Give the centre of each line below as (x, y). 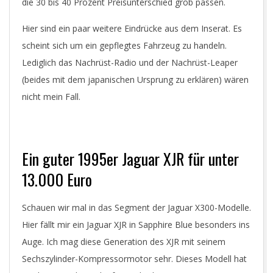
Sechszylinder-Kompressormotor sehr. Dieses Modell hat (134, 259)
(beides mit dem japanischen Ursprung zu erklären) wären (135, 80)
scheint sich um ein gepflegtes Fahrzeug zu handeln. (124, 45)
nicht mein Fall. (51, 97)
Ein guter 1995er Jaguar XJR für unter (130, 159)
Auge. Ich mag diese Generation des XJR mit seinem (124, 242)
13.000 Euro (57, 179)
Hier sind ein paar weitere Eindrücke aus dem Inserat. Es (132, 28)
